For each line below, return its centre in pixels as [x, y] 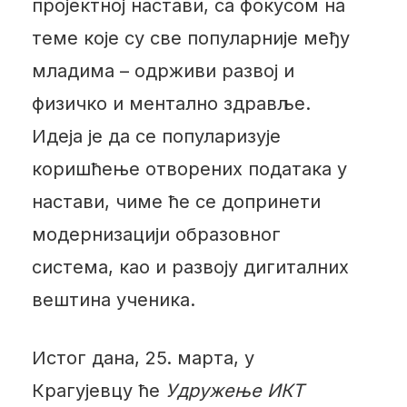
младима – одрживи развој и [163, 70]
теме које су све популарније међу [190, 38]
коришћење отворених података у [189, 169]
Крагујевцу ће [98, 390]
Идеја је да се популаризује [156, 136]
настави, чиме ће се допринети [176, 201]
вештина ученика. [113, 299]
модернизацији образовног [156, 234]
